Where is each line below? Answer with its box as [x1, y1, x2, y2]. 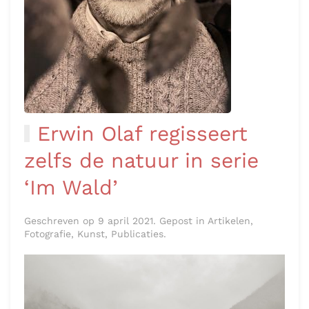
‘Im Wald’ [24, 281, 118, 306]
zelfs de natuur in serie [24, 255, 259, 279]
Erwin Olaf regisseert [37, 228, 248, 252]
